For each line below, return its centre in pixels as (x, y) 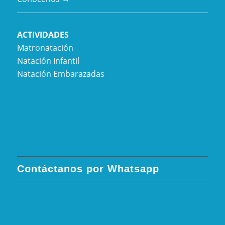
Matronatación (45, 47)
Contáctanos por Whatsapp (88, 168)
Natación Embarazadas (61, 74)
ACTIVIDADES (43, 34)
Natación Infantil (48, 61)
